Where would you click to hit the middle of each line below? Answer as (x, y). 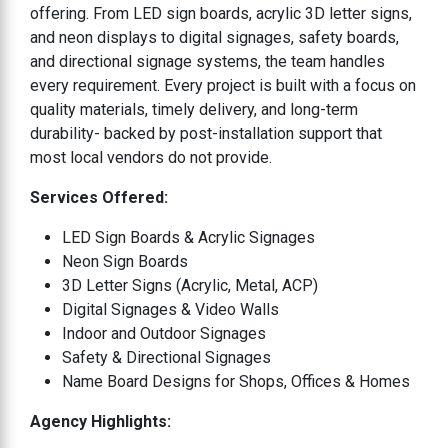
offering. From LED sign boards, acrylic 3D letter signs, (221, 13)
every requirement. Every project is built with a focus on (223, 85)
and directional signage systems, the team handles (207, 61)
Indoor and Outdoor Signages (164, 333)
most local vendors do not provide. (151, 157)
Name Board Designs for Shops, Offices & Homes (236, 381)
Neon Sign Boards (125, 261)
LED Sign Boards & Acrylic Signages (188, 237)
